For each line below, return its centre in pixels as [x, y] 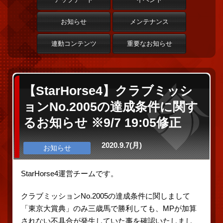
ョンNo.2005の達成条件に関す [111, 107]
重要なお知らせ [149, 44]
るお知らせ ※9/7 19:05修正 [102, 122]
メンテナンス [149, 22]
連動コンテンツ [74, 44]
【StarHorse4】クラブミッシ [108, 91]
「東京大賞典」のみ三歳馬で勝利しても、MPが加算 [109, 208]
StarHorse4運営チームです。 [69, 173]
